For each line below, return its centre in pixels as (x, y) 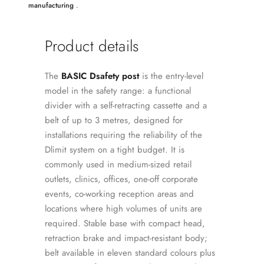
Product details (92, 46)
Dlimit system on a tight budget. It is (115, 150)
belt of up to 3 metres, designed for (114, 120)
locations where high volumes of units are (123, 209)
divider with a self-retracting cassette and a (126, 105)
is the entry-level (171, 76)
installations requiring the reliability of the (123, 135)
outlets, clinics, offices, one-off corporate (121, 179)
